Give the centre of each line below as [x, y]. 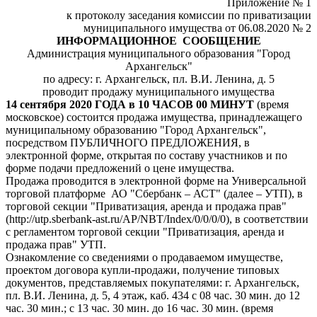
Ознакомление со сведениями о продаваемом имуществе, [144, 257]
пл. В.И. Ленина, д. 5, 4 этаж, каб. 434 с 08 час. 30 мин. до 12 [153, 295]
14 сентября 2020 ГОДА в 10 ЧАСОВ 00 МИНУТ [130, 104]
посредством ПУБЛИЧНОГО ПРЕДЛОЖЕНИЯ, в [128, 143]
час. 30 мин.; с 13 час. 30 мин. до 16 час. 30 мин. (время [139, 308]
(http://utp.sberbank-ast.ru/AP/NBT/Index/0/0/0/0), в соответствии [157, 219]
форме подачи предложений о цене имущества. [120, 168]
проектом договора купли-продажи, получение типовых [143, 270]
